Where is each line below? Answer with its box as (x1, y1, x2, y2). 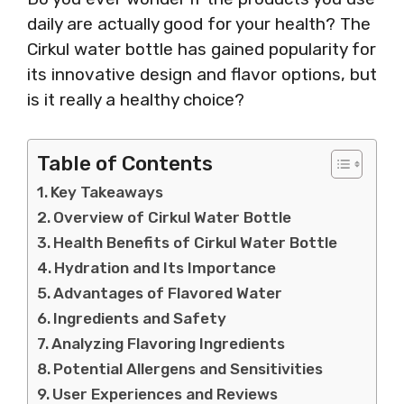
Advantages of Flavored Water (53, 283, 283, 302)
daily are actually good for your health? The (27, 14, 371, 34)
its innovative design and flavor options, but (27, 64, 377, 85)
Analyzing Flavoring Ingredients (51, 334, 286, 353)
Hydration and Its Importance (54, 258, 277, 277)
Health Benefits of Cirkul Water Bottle (53, 233, 338, 252)
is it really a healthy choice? (27, 89, 244, 110)
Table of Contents (37, 151, 213, 176)
